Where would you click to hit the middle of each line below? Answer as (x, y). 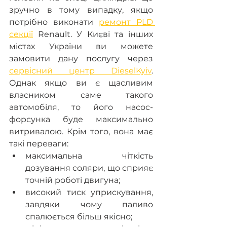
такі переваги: (39, 144)
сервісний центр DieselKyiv (80, 71)
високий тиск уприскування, (89, 192)
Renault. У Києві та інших (93, 34)
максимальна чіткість (89, 156)
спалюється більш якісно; (79, 217)
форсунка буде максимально (81, 119)
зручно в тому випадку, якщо (81, 10)
